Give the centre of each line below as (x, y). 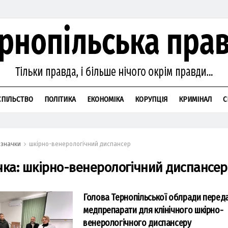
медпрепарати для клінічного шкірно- (153, 210)
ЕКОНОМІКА (105, 99)
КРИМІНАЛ (195, 99)
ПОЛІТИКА (60, 99)
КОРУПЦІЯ (151, 99)
